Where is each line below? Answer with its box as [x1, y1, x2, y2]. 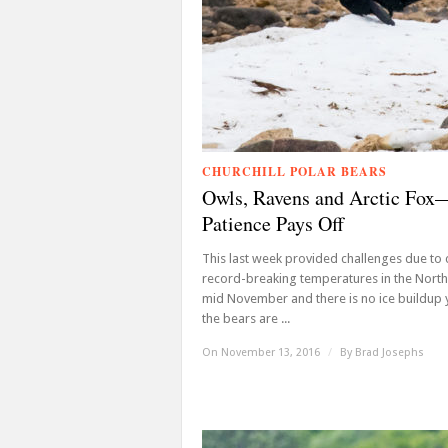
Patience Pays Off [202, 210, 344, 237]
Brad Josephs [355, 346, 424, 359]
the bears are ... [202, 311, 290, 326]
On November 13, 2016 [202, 346, 323, 359]
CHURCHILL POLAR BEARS [202, 163, 387, 180]
